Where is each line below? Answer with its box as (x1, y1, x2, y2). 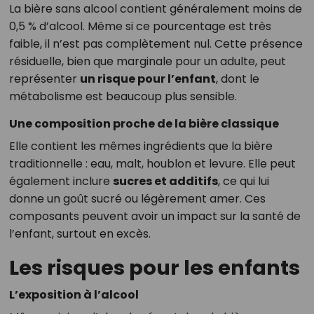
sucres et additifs (112, 173, 218, 189)
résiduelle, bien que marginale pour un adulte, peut (8, 53, 286, 69)
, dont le (215, 71, 259, 87)
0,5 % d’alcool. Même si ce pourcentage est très (8, 18, 271, 34)
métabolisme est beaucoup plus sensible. (8, 88, 237, 104)
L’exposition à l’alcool (8, 287, 139, 303)
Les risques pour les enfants (8, 254, 300, 282)
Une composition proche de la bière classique (8, 116, 279, 132)
